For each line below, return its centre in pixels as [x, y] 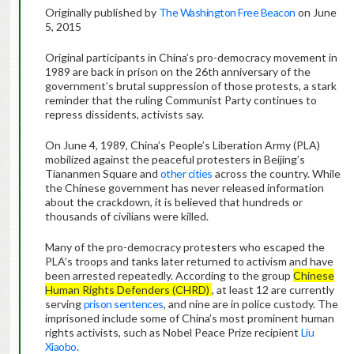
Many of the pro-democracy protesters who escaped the [185, 247]
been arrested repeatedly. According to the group [169, 276]
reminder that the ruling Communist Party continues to [181, 100]
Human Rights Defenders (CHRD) [128, 290]
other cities [186, 174]
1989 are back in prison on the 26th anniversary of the [177, 72]
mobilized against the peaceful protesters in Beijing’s [175, 160]
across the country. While [276, 174]
